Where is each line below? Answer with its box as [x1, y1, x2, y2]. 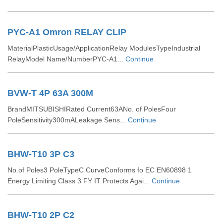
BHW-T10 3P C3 [7, 149, 74, 159]
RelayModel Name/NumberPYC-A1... [7, 55, 125, 63]
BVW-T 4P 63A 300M [7, 88, 93, 98]
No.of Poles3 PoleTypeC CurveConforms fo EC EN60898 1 [7, 166, 192, 174]
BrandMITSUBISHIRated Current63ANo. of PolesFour [7, 105, 176, 113]
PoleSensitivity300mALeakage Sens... [7, 116, 128, 124]
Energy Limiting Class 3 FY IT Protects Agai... [7, 177, 152, 185]
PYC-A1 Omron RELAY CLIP [7, 27, 126, 37]
